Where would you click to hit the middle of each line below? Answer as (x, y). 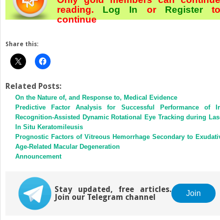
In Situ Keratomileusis (49, 127)
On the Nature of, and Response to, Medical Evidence (96, 97)
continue (77, 19)
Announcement (38, 156)
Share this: (22, 44)
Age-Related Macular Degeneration (68, 146)
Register (184, 9)
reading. (80, 9)
